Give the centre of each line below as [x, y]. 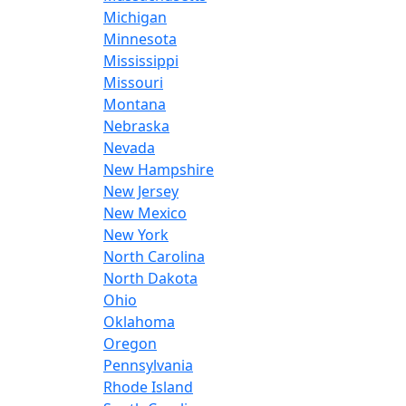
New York [136, 235]
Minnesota [140, 39]
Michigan [135, 18]
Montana [135, 105]
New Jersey [141, 192]
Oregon [130, 344]
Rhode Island [148, 387]
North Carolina [154, 257]
